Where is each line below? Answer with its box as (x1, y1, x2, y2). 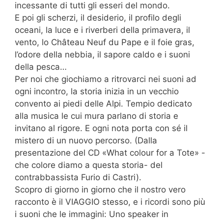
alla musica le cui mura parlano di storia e (15, 110, 178, 121)
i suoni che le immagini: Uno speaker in (15, 209, 168, 219)
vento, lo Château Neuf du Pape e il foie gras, (15, 37, 194, 47)
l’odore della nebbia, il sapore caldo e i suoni (15, 49, 190, 59)
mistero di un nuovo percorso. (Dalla (15, 135, 157, 145)
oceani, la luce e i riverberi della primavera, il (15, 25, 190, 35)
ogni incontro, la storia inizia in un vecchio (15, 86, 179, 96)
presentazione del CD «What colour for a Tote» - (15, 147, 205, 158)
